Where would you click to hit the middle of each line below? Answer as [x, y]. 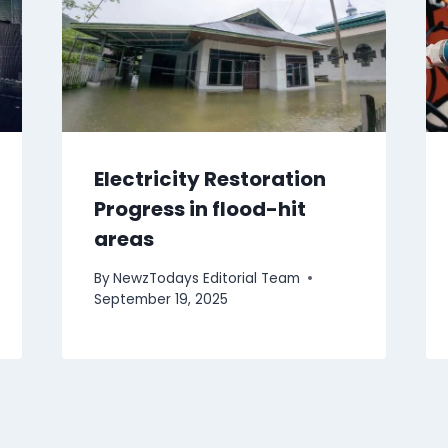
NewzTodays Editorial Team [206, 278]
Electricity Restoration [209, 179]
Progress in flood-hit [199, 209]
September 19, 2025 [160, 299]
